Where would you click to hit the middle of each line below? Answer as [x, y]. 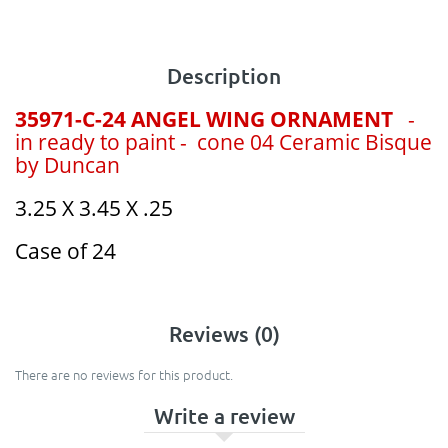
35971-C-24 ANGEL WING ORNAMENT [206, 119]
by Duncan [67, 165]
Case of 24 [65, 251]
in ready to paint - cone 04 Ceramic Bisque [223, 142]
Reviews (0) [224, 334]
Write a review [224, 416]
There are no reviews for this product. [124, 375]
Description [224, 76]
